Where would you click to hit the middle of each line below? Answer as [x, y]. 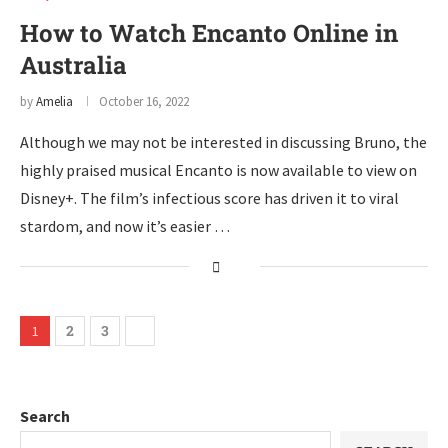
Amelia [54, 101]
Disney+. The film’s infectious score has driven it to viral [209, 198]
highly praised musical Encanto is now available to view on [218, 170]
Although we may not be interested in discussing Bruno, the [223, 142]
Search [45, 416]
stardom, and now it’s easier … [125, 226]
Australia [73, 65]
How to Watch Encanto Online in [209, 33]
